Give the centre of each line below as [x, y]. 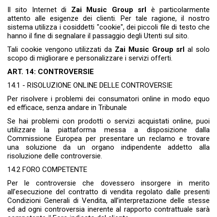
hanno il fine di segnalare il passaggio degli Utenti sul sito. [98, 36]
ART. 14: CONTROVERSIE [51, 72]
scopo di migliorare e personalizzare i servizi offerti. [90, 58]
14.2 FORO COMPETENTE [47, 170]
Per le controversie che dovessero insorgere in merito [108, 183]
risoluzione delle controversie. [55, 156]
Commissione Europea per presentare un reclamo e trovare [108, 139]
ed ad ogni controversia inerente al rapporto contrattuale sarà [108, 209]
